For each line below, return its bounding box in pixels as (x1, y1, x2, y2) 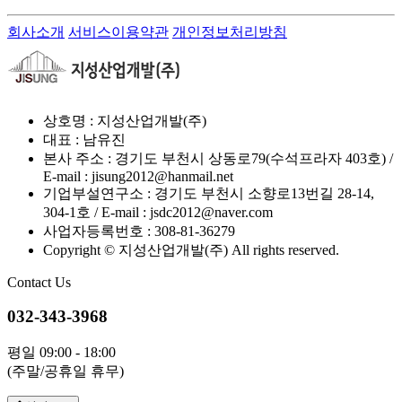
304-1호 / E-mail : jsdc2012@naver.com (43, 204, 273, 220)
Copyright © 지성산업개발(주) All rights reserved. (43, 241, 339, 258)
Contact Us (7, 274, 71, 290)
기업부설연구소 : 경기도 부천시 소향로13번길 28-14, (43, 185, 374, 201)
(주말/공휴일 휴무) (7, 363, 124, 379)
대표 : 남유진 (43, 131, 126, 147)
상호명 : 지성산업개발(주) (43, 112, 206, 128)
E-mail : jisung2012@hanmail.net (43, 168, 233, 184)
